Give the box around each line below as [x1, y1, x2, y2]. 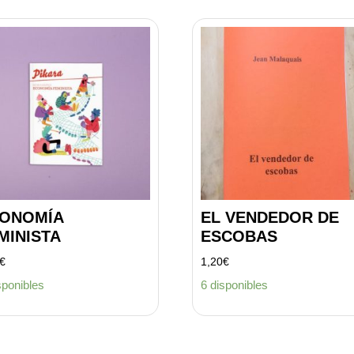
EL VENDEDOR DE [200, 208, 339, 226]
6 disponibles [200, 278, 268, 292]
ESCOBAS [200, 227, 277, 245]
